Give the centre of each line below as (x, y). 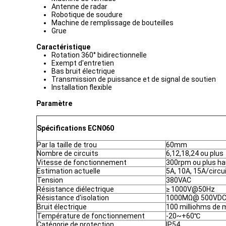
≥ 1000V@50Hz (190, 189)
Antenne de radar (79, 7)
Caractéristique (63, 47)
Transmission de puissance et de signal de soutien (134, 79)
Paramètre (54, 103)
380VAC (179, 180)
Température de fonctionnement (91, 216)
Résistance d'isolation (73, 198)
